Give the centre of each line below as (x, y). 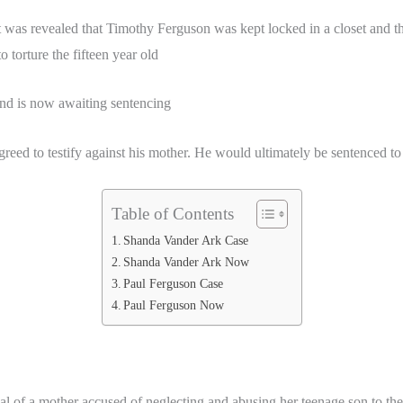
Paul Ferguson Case (174, 283)
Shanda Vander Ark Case (186, 240)
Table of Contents (172, 213)
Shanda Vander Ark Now (187, 261)
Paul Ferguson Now (174, 304)
